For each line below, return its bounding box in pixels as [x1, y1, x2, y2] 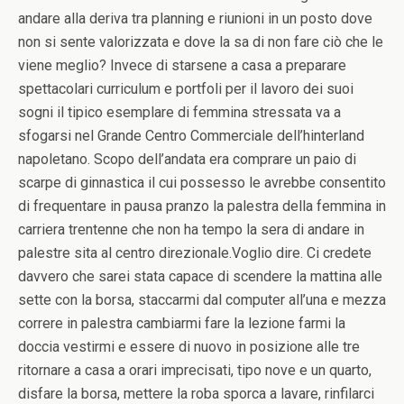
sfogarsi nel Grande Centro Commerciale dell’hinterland [18, 127, 364, 144]
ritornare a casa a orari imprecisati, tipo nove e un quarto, [18, 362, 372, 379]
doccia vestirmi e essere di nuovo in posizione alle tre [18, 338, 360, 355]
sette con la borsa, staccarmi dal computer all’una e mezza [18, 291, 386, 308]
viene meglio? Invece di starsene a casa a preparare [18, 57, 346, 74]
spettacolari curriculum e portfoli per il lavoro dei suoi [18, 80, 353, 97]
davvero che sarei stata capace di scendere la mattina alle [18, 268, 382, 285]
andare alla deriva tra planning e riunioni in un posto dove [18, 10, 372, 27]
